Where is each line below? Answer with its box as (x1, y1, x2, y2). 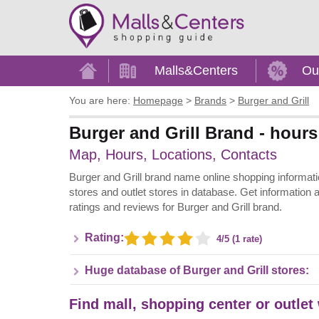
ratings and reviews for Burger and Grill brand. (69, 201, 282, 214)
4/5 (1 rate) (216, 233, 262, 244)
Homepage (133, 95, 183, 107)
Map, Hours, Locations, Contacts (69, 146, 277, 162)
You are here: (69, 95, 130, 107)
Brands (194, 95, 226, 107)
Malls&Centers (155, 63, 238, 78)
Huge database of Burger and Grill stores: (85, 263, 309, 276)
